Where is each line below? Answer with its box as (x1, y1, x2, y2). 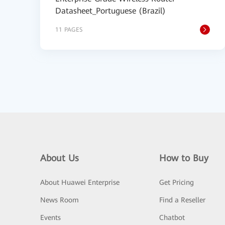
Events (40, 213, 61, 221)
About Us (40, 153, 79, 163)
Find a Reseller (159, 196, 205, 204)
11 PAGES (55, 26, 82, 33)
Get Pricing (159, 178, 194, 186)
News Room (40, 196, 79, 204)
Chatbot (159, 213, 185, 221)
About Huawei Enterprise (40, 178, 120, 186)
